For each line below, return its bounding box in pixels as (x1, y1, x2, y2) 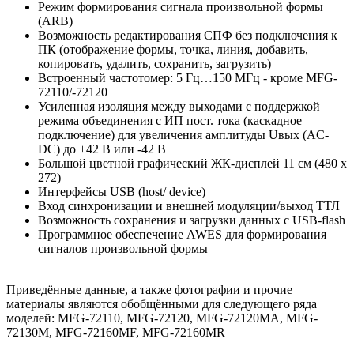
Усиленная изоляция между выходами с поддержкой (38, 99, 320, 113)
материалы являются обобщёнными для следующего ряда (6, 296, 317, 311)
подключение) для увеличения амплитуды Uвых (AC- (38, 127, 329, 141)
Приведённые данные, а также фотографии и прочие (6, 282, 292, 296)
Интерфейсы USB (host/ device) (38, 184, 205, 198)
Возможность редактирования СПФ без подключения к (38, 28, 337, 42)
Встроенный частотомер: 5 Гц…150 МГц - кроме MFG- (38, 70, 337, 85)
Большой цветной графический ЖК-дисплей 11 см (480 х (38, 156, 347, 170)
